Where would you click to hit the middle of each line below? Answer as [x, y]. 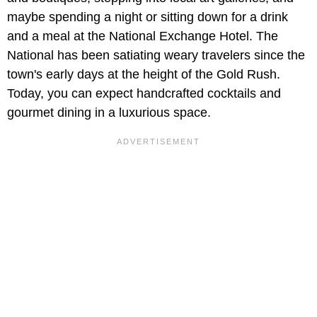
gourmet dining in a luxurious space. [109, 113]
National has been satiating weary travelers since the [156, 56]
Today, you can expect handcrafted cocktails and [144, 94]
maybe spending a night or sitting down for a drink [148, 17]
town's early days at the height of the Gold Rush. [144, 75]
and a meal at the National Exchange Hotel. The [143, 36]
